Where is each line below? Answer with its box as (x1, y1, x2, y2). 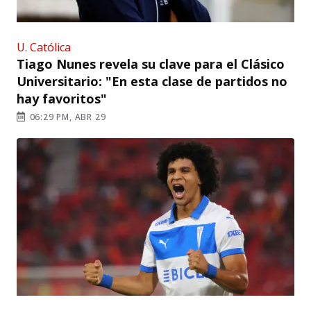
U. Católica (17, 39, 71, 55)
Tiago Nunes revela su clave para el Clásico (17, 55, 285, 72)
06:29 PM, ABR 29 (26, 110, 106, 123)
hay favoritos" (17, 90, 107, 107)
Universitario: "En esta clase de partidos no (17, 72, 287, 90)
